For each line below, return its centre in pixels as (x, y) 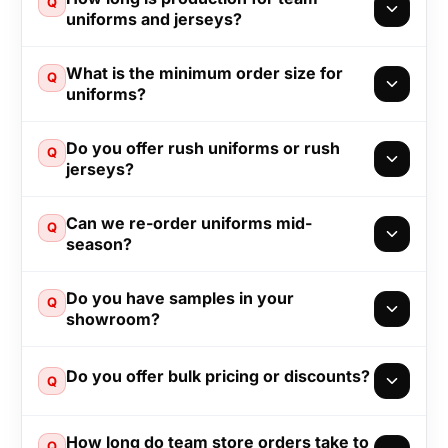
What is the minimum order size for (204, 72)
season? (99, 243)
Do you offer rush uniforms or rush (203, 147)
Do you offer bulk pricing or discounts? (218, 376)
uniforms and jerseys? (154, 18)
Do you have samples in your (180, 297)
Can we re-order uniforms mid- (189, 222)
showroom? (113, 318)
